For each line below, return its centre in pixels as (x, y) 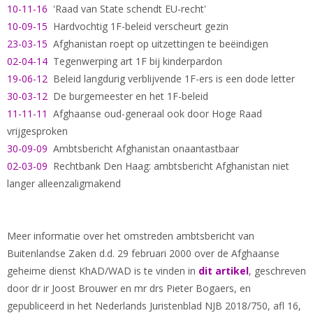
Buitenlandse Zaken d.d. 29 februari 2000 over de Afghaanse (143, 253)
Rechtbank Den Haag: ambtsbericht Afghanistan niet (168, 166)
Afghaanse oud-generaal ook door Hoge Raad (155, 114)
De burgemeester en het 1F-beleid (128, 96)
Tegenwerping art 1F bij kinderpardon (135, 61)
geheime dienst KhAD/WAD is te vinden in (103, 271)
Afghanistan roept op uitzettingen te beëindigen (158, 44)
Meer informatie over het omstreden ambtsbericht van (131, 236)
